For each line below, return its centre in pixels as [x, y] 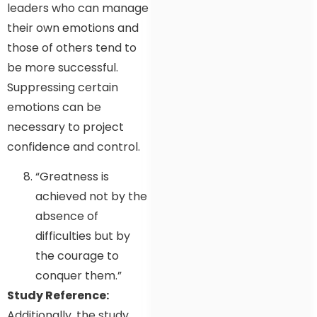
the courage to [77, 256]
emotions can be [54, 107]
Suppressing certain [63, 87]
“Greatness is [72, 177]
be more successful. [63, 67]
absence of [67, 217]
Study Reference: [58, 296]
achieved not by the [91, 197]
